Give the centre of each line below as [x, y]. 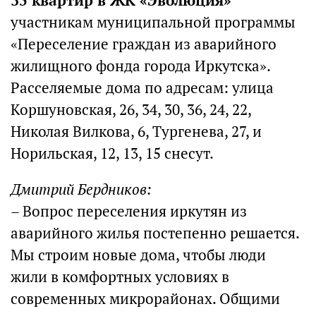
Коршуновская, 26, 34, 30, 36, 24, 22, [131, 110]
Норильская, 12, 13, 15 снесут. [112, 153]
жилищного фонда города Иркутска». [140, 66]
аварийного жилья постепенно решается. [155, 233]
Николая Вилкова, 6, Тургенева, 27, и [136, 132]
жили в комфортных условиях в [120, 277]
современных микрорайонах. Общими [145, 299]
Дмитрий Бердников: [81, 189]
